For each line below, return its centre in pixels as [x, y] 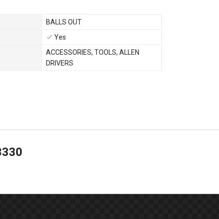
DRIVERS [60, 63]
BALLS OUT [64, 22]
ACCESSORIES [69, 52]
